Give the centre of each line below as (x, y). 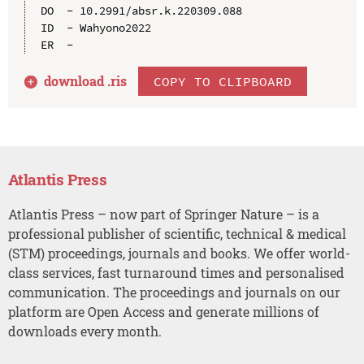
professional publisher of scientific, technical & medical (177, 233)
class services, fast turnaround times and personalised (176, 272)
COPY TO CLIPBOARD (223, 81)
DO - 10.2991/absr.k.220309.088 (141, 10)
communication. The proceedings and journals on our (174, 292)
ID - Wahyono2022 (95, 27)
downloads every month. (84, 331)
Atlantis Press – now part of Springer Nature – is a (163, 214)
